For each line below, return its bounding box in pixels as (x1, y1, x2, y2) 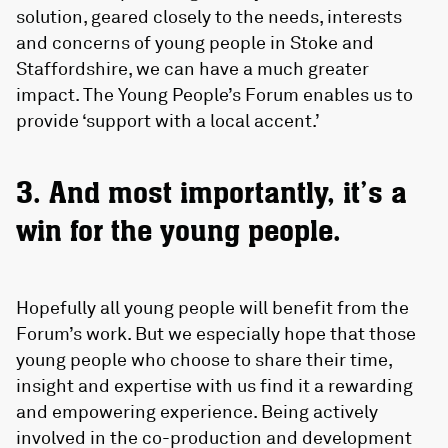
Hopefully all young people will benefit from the (16, 295, 409, 318)
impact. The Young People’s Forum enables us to (16, 82, 413, 105)
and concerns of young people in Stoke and (16, 30, 374, 53)
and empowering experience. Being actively (16, 399, 378, 422)
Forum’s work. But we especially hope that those (16, 321, 416, 344)
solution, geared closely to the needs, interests (16, 4, 402, 27)
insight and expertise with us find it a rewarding (16, 373, 413, 396)
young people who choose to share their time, (16, 347, 392, 370)
